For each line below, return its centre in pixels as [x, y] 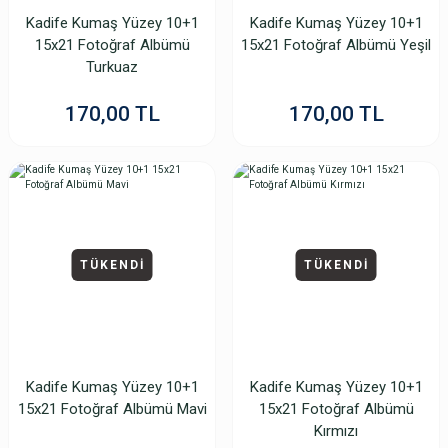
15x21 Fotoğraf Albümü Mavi [112, 409]
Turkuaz [112, 67]
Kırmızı [336, 431]
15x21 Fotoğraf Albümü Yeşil [336, 45]
